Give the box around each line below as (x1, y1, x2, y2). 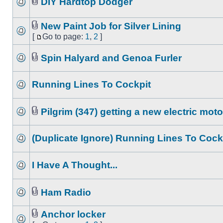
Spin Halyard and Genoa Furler (41, 53, 182, 63)
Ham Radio (41, 187, 91, 198)
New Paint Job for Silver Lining (41, 21, 181, 31)
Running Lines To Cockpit (32, 79, 151, 90)
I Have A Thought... (32, 160, 117, 170)
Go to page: (42, 32, 85, 41)
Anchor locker (41, 209, 106, 220)
